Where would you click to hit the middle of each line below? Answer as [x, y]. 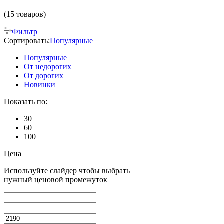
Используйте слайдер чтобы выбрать [67, 170]
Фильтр [25, 31]
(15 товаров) [25, 14]
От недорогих [48, 66]
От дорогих [44, 75]
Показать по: [26, 101]
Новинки [40, 84]
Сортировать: [27, 40]
